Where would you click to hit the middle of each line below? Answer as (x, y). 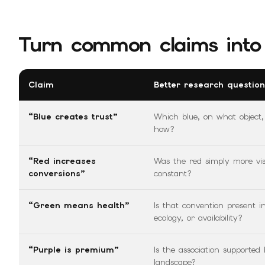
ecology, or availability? (198, 217)
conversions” (57, 173)
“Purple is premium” (74, 249)
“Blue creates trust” (73, 116)
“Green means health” (79, 205)
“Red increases (62, 161)
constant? (173, 173)
